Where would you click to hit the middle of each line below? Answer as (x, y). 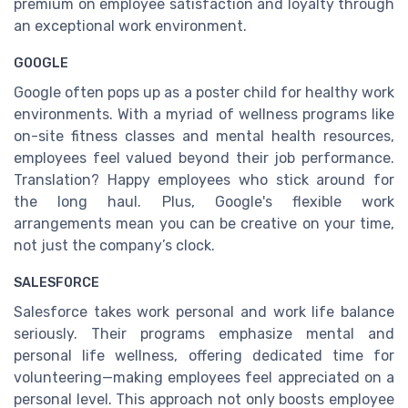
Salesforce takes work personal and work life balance (204, 312)
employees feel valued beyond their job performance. (204, 158)
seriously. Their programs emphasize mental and (204, 334)
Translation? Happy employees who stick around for (204, 179)
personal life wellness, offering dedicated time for (204, 356)
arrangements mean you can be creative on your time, (204, 223)
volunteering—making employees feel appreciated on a (204, 378)
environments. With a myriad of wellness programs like (204, 114)
